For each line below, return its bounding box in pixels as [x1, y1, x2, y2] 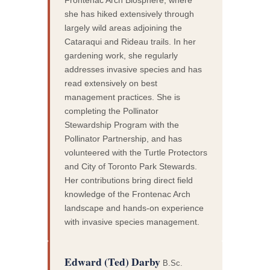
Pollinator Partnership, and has [64, 133, 183, 143]
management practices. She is [64, 92, 181, 102]
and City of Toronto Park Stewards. [64, 161, 198, 171]
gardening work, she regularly [64, 50, 178, 60]
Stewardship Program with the [64, 119, 180, 130]
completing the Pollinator [64, 105, 159, 116]
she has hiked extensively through [64, 8, 195, 19]
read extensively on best [64, 78, 158, 88]
